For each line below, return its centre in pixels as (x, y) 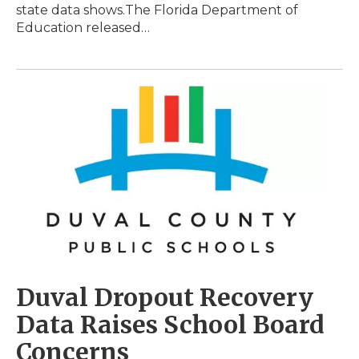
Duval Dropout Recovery (165, 297)
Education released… (83, 28)
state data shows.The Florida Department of (157, 10)
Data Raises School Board (170, 324)
